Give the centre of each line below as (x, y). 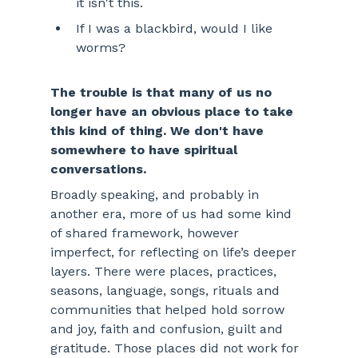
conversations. (98, 169)
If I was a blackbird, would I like (176, 29)
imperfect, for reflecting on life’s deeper (175, 253)
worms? (102, 48)
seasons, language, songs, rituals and (167, 291)
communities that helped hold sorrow (169, 310)
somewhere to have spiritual (145, 150)
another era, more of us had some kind (173, 214)
